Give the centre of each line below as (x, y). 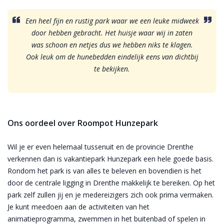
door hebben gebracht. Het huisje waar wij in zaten (112, 32)
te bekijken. (112, 68)
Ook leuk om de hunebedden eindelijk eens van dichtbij (112, 56)
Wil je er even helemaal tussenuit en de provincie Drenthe (100, 146)
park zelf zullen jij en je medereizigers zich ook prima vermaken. (110, 194)
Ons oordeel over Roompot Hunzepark (84, 123)
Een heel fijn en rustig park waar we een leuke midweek (112, 20)
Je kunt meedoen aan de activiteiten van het (78, 206)
